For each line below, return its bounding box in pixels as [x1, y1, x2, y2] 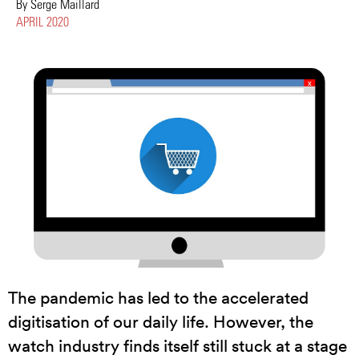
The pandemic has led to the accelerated [8, 287, 309, 309]
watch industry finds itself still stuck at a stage [8, 335, 347, 357]
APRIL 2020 [16, 14, 69, 29]
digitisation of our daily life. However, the [8, 311, 313, 333]
